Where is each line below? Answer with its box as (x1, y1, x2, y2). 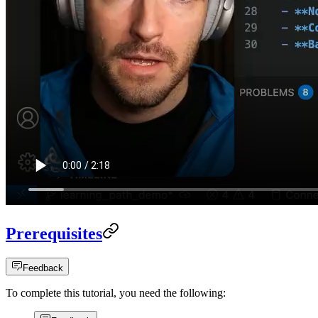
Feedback (23, 263, 63, 274)
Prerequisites (6, 224, 102, 243)
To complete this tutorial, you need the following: (6, 287, 226, 300)
